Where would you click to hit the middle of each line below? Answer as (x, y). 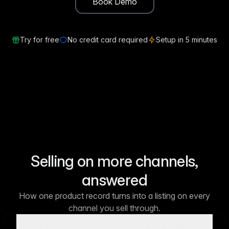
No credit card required (108, 39)
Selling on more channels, (114, 161)
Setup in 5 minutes (187, 39)
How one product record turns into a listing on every (114, 196)
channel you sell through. (114, 208)
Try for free (40, 39)
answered (114, 180)
